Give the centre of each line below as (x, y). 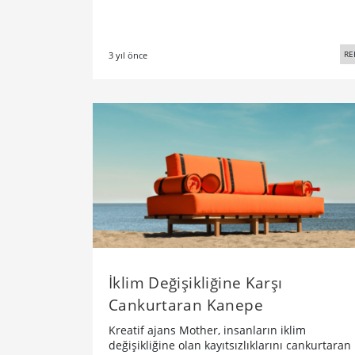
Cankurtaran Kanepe (186, 305)
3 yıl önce (128, 55)
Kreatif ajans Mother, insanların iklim (207, 330)
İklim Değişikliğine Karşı (196, 283)
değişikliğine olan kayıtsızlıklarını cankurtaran (230, 345)
